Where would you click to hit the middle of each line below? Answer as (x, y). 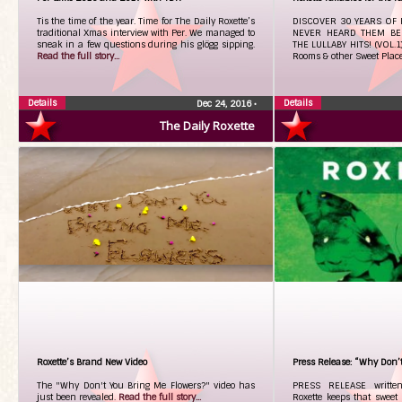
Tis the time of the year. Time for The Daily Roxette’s (146, 21)
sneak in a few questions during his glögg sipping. (146, 44)
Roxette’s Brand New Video (92, 362)
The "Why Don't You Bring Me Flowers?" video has (146, 385)
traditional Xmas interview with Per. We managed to (146, 33)
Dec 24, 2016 (225, 104)
